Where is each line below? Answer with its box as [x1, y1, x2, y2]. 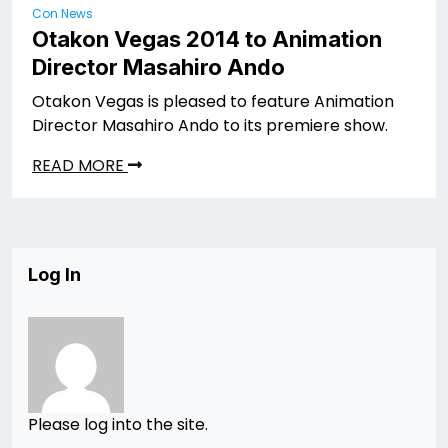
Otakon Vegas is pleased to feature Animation [32, 90, 394, 114]
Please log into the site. [28, 413, 208, 437]
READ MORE [32, 154, 128, 178]
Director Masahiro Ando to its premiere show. [32, 114, 388, 138]
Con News [32, 5, 93, 23]
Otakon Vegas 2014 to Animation [32, 26, 382, 53]
